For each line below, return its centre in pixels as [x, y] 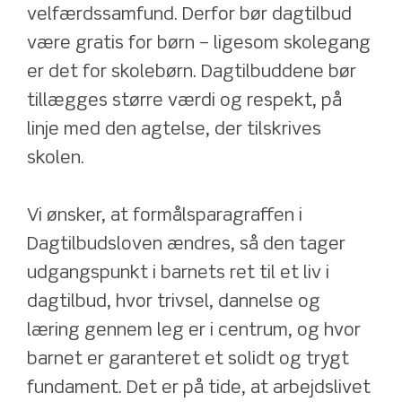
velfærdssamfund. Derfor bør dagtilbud [189, 15]
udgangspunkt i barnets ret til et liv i [178, 274]
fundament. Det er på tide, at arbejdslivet [199, 389]
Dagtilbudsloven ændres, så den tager [186, 245]
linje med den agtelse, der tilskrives [174, 130]
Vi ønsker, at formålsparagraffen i [165, 216]
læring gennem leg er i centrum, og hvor [194, 331]
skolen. [56, 159]
